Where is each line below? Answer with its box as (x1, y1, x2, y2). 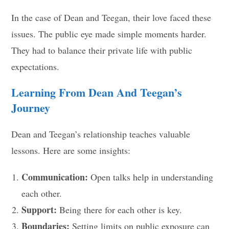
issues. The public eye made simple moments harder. (11, 28, 207, 40)
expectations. (11, 60, 60, 73)
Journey (11, 99, 51, 116)
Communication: (21, 170, 88, 184)
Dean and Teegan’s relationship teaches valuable (11, 128, 191, 140)
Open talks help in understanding (88, 171, 214, 183)
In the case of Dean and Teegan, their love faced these (11, 11, 212, 24)
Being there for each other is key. (57, 203, 182, 216)
